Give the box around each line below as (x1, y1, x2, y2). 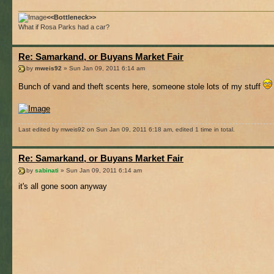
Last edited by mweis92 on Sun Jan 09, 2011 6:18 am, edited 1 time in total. (18, 126, 235, 133)
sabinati (35, 166, 59, 174)
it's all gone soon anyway (18, 181, 107, 191)
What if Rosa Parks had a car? (18, 23, 109, 31)
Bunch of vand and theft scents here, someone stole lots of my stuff (18, 82, 263, 92)
